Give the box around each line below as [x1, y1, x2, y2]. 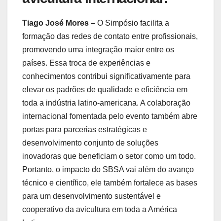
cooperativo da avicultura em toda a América [22, 205, 177, 214]
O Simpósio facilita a [95, 19, 169, 28]
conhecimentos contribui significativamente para [22, 72, 190, 81]
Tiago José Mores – [22, 19, 95, 28]
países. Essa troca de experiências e [22, 59, 150, 68]
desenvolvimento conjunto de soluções [22, 139, 158, 147]
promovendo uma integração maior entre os [22, 45, 174, 54]
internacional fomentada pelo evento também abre [22, 112, 197, 121]
